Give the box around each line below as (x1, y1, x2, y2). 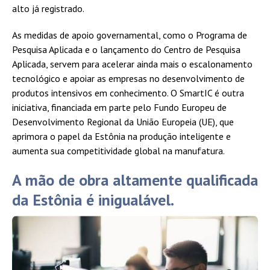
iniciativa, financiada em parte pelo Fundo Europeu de (12, 101, 227, 114)
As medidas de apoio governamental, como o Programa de (12, 29, 247, 42)
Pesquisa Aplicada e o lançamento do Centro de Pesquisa (12, 43, 240, 56)
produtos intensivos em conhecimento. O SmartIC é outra (12, 87, 244, 99)
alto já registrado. (12, 2, 84, 15)
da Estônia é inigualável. (12, 190, 174, 210)
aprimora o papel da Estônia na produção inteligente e (12, 130, 231, 143)
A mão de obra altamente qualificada (12, 170, 258, 190)
